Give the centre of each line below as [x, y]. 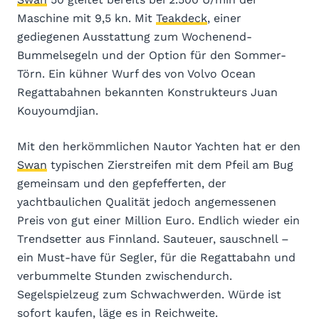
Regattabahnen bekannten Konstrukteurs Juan [147, 93]
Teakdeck [182, 19]
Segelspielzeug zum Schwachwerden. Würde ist [149, 295]
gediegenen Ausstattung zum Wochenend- [135, 37]
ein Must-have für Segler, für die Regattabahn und [156, 258]
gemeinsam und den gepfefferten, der [122, 184]
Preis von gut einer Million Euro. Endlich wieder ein [158, 221]
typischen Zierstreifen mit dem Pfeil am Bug [170, 165]
